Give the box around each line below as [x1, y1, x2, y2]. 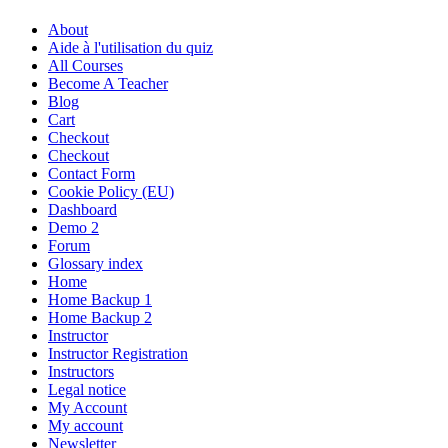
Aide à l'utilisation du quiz [48, 38, 213, 56]
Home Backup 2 [48, 308, 152, 326]
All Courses [48, 56, 123, 74]
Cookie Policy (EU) [48, 182, 174, 200]
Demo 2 [48, 218, 99, 236]
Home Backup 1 [48, 290, 152, 308]
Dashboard [48, 200, 117, 218]
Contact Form [48, 164, 135, 182]
